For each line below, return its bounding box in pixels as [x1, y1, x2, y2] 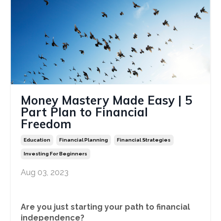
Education [24, 137, 50, 143]
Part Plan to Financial [21, 105, 148, 120]
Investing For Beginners [24, 151, 87, 157]
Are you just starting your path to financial [21, 202, 190, 212]
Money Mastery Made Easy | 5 [21, 93, 192, 108]
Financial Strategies [117, 137, 171, 143]
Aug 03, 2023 [21, 168, 69, 178]
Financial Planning [59, 137, 108, 143]
